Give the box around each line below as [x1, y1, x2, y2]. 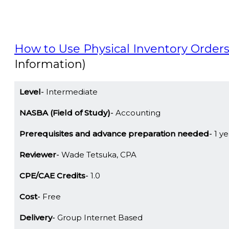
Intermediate [44, 87, 98, 97]
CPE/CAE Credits [19, 171, 85, 181]
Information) [14, 57, 86, 72]
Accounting [113, 108, 161, 118]
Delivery [19, 213, 52, 223]
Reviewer [19, 150, 56, 160]
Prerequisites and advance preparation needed [19, 129, 209, 139]
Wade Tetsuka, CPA [59, 150, 136, 160]
